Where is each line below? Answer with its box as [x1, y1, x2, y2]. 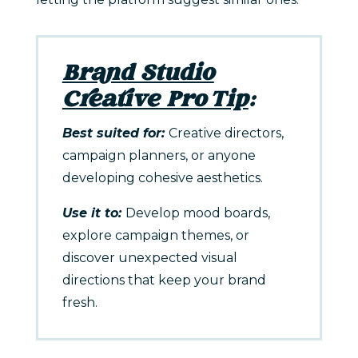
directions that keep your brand [62, 272, 266, 288]
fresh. [62, 295, 97, 311]
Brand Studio [62, 57, 214, 93]
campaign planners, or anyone [62, 148, 256, 164]
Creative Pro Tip [62, 83, 249, 120]
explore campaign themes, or [62, 228, 249, 244]
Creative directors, [168, 125, 284, 141]
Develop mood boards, [125, 205, 270, 221]
